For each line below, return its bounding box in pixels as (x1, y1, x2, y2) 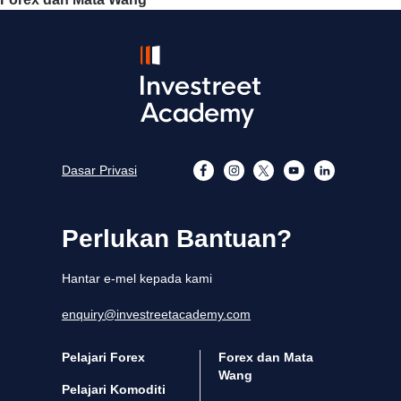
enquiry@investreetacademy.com (62, 307, 251, 322)
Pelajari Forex (62, 350, 145, 365)
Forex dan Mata (218, 350, 313, 365)
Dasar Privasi (62, 163, 137, 178)
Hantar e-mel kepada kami (62, 271, 212, 286)
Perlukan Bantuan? (62, 225, 292, 253)
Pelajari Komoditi (62, 382, 166, 397)
